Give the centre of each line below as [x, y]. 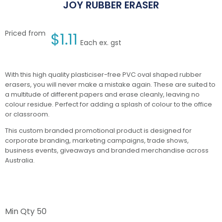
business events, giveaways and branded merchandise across [107, 151]
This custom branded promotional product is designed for [98, 131]
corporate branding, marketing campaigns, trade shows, [97, 141]
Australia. [20, 161]
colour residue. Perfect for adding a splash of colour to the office [109, 105]
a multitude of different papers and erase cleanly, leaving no [102, 95]
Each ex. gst [101, 43]
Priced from [25, 33]
